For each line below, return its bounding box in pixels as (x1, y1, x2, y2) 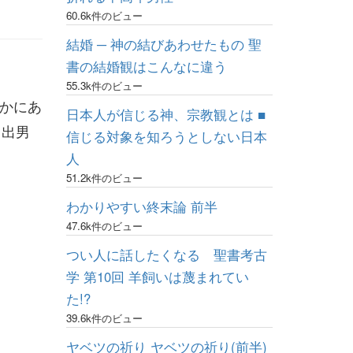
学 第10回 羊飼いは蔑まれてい (65, 266, 249, 286)
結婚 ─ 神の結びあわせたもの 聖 (65, 34, 262, 54)
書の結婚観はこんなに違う (65, 56, 227, 76)
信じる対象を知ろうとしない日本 (65, 126, 267, 146)
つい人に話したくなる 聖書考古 (65, 244, 267, 264)
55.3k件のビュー (65, 77, 143, 93)
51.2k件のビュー (65, 169, 143, 185)
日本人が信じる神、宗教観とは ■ (65, 104, 266, 124)
